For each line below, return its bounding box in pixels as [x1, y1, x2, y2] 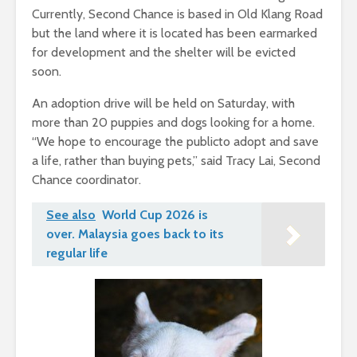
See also [46, 207, 96, 223]
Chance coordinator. [32, 172, 141, 188]
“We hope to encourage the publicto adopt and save [32, 134, 319, 150]
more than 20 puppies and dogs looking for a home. [32, 115, 315, 131]
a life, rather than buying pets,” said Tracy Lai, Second [32, 153, 320, 169]
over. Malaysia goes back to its [46, 226, 224, 242]
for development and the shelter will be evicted [32, 45, 296, 61]
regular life [46, 245, 108, 261]
